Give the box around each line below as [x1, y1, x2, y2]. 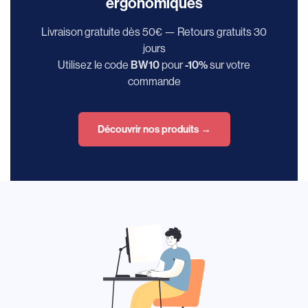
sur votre [208, 58, 250, 71]
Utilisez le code [58, 58, 131, 71]
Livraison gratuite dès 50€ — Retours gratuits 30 [41, 25, 267, 38]
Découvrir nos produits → [97, 122, 211, 135]
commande [127, 74, 181, 88]
